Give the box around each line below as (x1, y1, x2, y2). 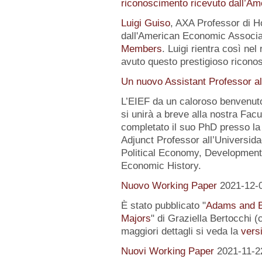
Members (120, 43, 162, 54)
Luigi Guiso (120, 18, 170, 29)
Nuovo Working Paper (120, 180, 217, 191)
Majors (120, 213, 151, 224)
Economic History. (120, 160, 201, 171)
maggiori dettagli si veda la (120, 226, 241, 237)
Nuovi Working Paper (120, 246, 214, 257)
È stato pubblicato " (120, 200, 206, 211)
